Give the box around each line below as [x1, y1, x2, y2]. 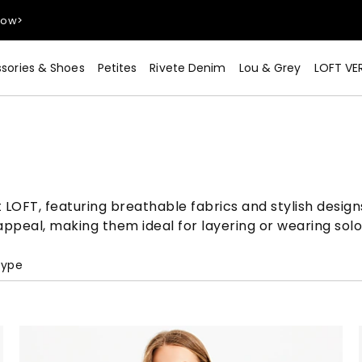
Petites [97, 60, 137, 76]
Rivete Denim [149, 60, 226, 76]
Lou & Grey [238, 60, 301, 76]
